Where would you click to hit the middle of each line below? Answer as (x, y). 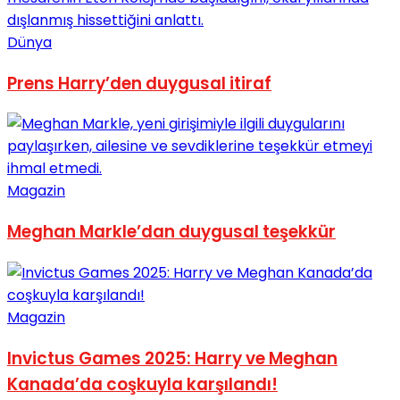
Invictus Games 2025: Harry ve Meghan (172, 358)
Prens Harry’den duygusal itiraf (139, 83)
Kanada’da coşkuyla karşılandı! (142, 384)
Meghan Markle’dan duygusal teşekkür (171, 232)
